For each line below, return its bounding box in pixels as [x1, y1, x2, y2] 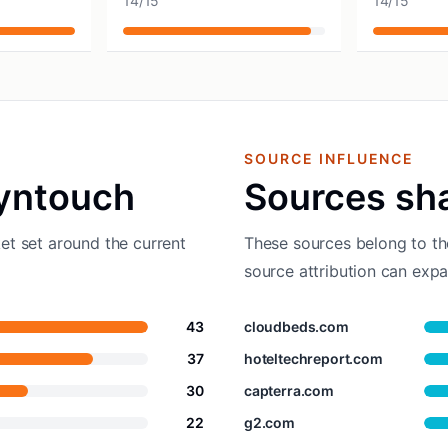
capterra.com [244, 382, 334, 399]
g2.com [244, 414, 295, 431]
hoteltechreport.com [244, 350, 383, 367]
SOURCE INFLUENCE [244, 150, 415, 167]
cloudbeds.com [244, 318, 349, 335]
